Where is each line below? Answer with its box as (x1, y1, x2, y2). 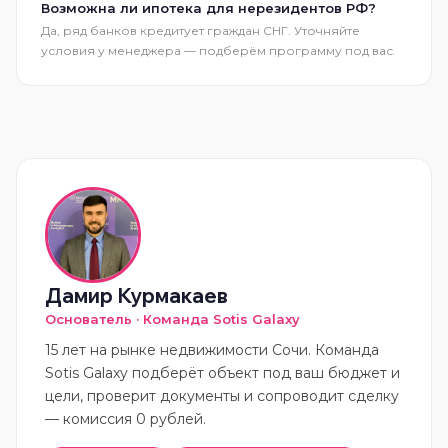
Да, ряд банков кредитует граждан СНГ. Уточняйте (41, 23, 360, 38)
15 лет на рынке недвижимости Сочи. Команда (45, 341, 379, 359)
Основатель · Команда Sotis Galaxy (45, 311, 300, 327)
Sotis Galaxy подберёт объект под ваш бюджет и (45, 364, 400, 382)
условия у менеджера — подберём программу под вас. (41, 43, 396, 58)
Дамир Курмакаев (45, 283, 228, 308)
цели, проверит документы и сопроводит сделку (45, 387, 399, 405)
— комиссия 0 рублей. (45, 410, 206, 428)
